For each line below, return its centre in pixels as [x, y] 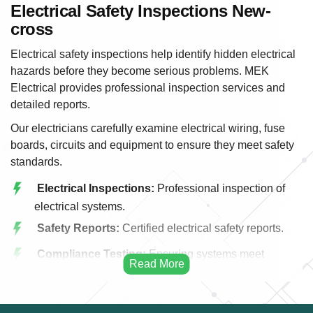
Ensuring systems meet [205, 254]
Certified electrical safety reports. [202, 228]
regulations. [63, 272]
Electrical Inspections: [96, 188]
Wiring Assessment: [90, 294]
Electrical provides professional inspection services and [148, 87]
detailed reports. [50, 104]
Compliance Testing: [92, 254]
